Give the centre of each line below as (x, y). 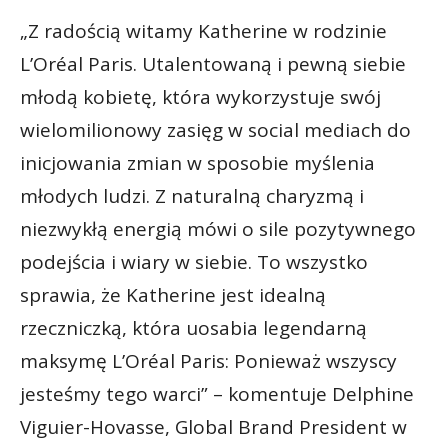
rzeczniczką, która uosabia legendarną (193, 328)
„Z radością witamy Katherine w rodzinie (203, 31)
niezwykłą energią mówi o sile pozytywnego (218, 229)
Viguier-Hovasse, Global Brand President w (213, 427)
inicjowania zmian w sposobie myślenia (197, 163)
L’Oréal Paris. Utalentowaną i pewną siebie (213, 64)
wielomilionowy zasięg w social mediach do (215, 130)
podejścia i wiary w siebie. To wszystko (194, 262)
